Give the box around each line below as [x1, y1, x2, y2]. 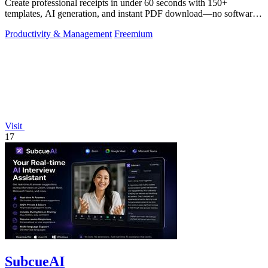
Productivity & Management [5, 28, 112, 39]
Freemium [114, 28, 153, 39]
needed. [5, 19, 34, 29]
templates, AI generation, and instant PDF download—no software [5, 8, 257, 19]
